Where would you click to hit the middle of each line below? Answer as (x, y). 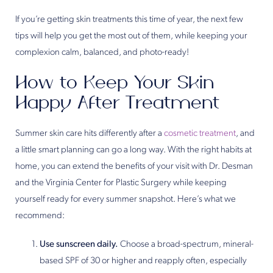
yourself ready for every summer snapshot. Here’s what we (126, 200)
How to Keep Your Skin (115, 83)
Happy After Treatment (117, 103)
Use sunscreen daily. (79, 245)
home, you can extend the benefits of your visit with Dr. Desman (134, 167)
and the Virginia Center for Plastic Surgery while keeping (121, 183)
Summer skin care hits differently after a (90, 134)
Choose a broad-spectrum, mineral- (186, 245)
